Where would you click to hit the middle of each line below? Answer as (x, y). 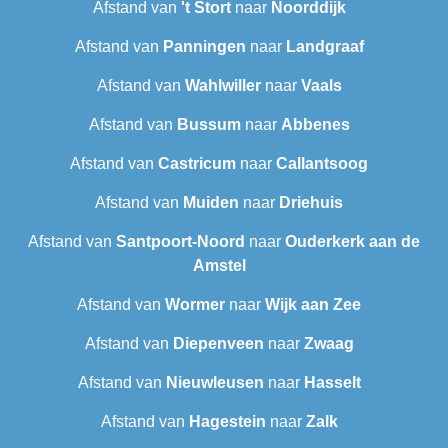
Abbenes (315, 125)
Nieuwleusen (214, 383)
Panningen (204, 47)
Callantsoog (322, 164)
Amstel (219, 266)
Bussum (208, 125)
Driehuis (311, 203)
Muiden (211, 203)
